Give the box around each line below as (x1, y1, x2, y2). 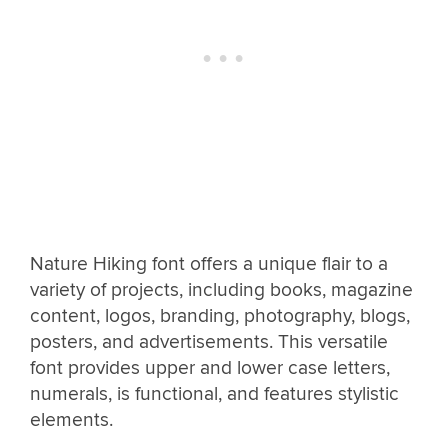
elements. (30, 408, 118, 433)
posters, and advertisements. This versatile (30, 330, 388, 355)
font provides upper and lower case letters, (30, 356, 390, 381)
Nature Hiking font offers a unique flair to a (30, 252, 388, 277)
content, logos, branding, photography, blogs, (30, 304, 410, 329)
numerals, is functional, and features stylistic (30, 382, 399, 407)
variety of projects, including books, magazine (30, 278, 413, 303)
